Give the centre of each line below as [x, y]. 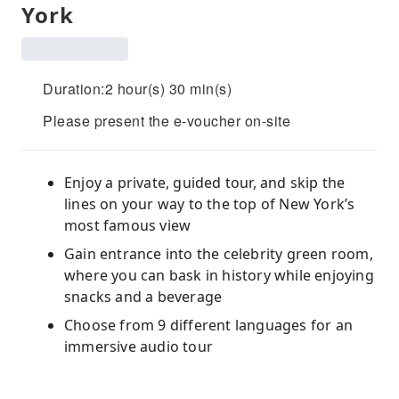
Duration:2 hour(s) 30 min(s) [137, 89]
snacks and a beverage [143, 297]
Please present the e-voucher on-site [167, 121]
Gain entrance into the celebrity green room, [219, 254]
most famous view [128, 225]
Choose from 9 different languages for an [209, 325]
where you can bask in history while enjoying [219, 275]
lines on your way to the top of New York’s [210, 204]
